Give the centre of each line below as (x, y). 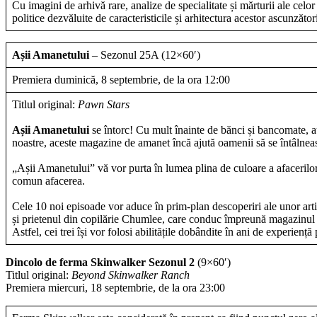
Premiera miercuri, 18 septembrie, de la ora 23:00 (115, 287)
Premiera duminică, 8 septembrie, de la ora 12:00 (121, 79)
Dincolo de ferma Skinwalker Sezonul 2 (100, 262)
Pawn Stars (104, 104)
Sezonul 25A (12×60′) (150, 54)
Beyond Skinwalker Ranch (131, 275)
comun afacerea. (48, 180)
